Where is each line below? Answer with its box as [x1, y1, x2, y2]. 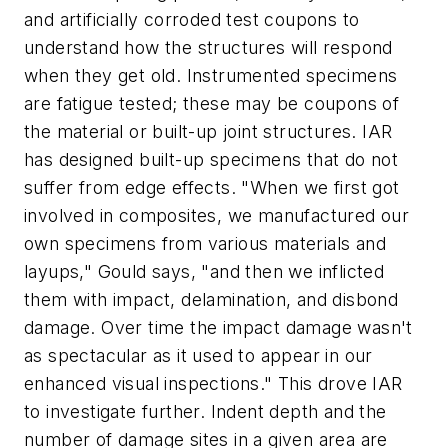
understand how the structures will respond [24, 37, 393, 59]
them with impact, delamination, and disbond [24, 289, 399, 311]
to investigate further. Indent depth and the [24, 401, 387, 423]
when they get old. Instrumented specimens [24, 65, 398, 87]
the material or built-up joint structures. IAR [24, 121, 393, 143]
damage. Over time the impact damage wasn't [24, 317, 413, 339]
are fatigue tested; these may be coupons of [24, 93, 400, 115]
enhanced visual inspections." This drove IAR [24, 373, 403, 395]
